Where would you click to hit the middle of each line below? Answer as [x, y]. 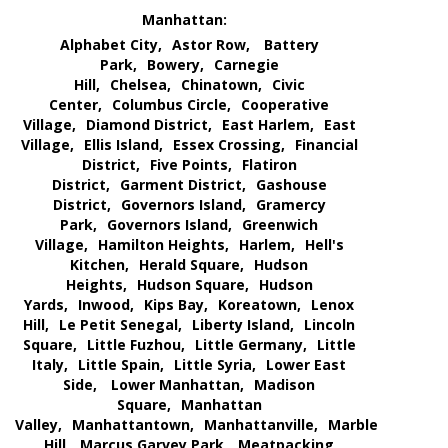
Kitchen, [99, 265]
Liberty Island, [243, 325]
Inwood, [106, 305]
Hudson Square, [192, 285]
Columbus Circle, [171, 105]
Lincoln [329, 325]
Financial [326, 145]
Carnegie [246, 65]
